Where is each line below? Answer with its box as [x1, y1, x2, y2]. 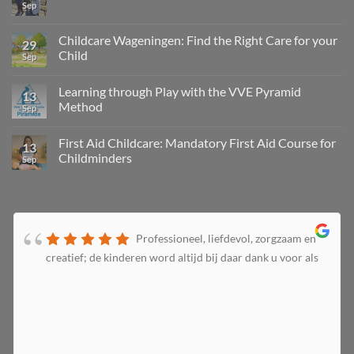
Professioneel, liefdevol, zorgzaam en [136, 231, 316, 245]
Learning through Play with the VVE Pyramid [58, 83, 301, 99]
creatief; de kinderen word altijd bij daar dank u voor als [46, 250, 318, 264]
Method [58, 98, 103, 114]
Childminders [58, 149, 132, 165]
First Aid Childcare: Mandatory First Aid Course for [58, 134, 336, 150]
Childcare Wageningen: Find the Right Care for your [58, 32, 337, 47]
